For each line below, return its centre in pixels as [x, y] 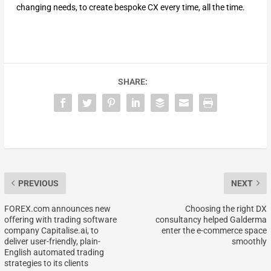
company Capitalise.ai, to [51, 230]
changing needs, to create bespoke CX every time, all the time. [130, 7]
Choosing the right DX [226, 208]
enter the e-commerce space [214, 230]
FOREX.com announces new [57, 208]
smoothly [250, 241]
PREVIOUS [38, 183]
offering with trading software [60, 219]
